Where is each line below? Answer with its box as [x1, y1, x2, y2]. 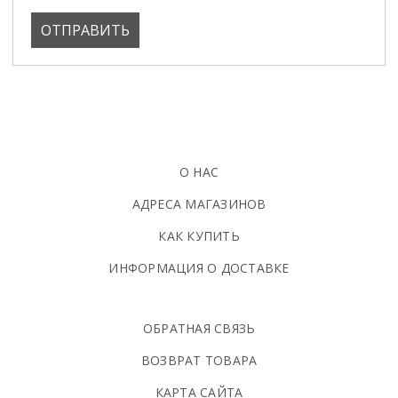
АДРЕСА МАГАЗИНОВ [131, 195, 267, 212]
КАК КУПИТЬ [158, 227, 240, 244]
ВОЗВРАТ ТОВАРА [140, 351, 258, 369]
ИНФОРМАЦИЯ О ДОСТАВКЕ [108, 259, 290, 276]
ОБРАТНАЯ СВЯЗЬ [142, 319, 256, 337]
